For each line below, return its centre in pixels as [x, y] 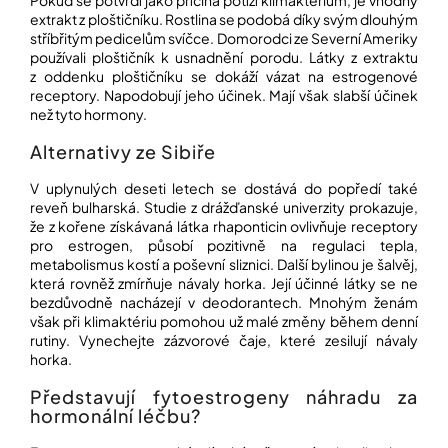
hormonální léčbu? [115, 416]
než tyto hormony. [88, 114]
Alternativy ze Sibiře [123, 152]
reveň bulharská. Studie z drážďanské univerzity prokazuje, [224, 207]
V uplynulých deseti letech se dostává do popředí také [224, 188]
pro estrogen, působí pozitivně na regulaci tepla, [224, 245]
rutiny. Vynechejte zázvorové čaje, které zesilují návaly [224, 340]
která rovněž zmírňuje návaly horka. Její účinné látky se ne [224, 283]
